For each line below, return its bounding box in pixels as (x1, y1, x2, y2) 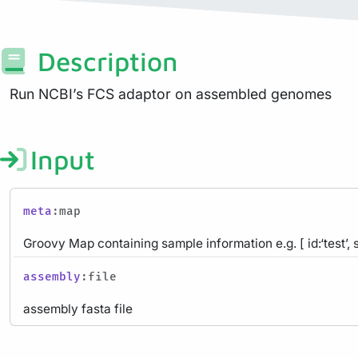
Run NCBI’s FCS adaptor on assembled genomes (10, 85, 332, 102)
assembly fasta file (23, 300, 133, 316)
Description (30, 45, 178, 77)
